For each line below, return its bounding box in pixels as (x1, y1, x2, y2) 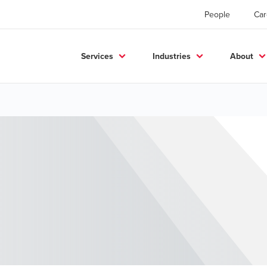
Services (81, 49, 113, 62)
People (204, 8, 230, 20)
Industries (153, 49, 191, 62)
